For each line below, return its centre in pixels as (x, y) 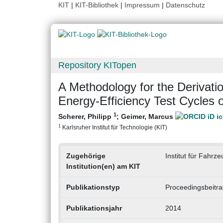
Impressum (142, 5)
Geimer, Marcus (148, 117)
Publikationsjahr (94, 208)
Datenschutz (185, 5)
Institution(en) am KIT (103, 167)
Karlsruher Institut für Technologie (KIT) (114, 127)
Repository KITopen (97, 65)
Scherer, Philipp (86, 117)
